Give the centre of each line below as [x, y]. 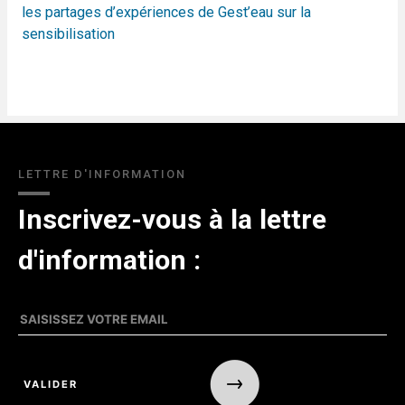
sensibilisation [68, 34]
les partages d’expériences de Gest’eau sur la [166, 12]
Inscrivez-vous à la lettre [172, 219]
